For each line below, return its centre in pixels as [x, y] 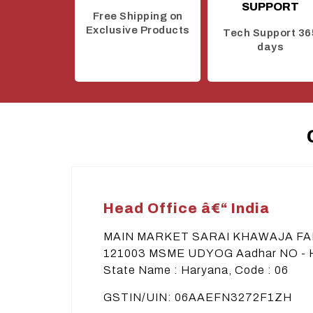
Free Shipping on [138, 16]
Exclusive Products [138, 30]
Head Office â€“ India [187, 208]
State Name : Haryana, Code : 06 [196, 270]
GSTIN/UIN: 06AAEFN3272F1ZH [198, 297]
